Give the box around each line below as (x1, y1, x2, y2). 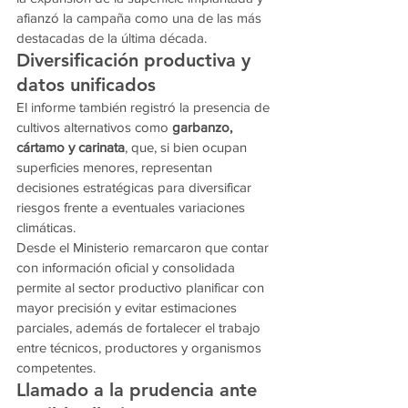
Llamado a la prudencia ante (16, 379, 262, 402)
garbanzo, (172, 119, 236, 136)
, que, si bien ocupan (125, 139, 250, 156)
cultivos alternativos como (16, 119, 172, 136)
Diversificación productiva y (16, 49, 256, 72)
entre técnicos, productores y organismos (16, 340, 265, 356)
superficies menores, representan (16, 159, 216, 176)
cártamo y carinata (16, 139, 125, 156)
